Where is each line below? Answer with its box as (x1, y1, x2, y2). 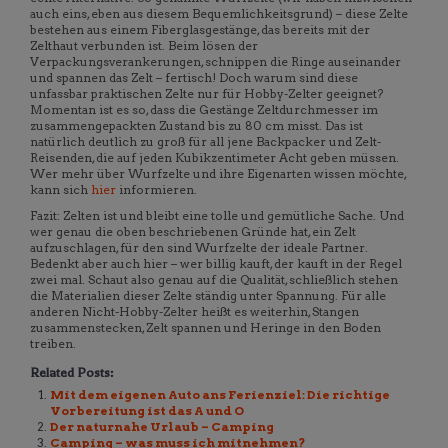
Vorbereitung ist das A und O (50, 403, 244, 419)
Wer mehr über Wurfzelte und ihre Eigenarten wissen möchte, (30, 166, 406, 182)
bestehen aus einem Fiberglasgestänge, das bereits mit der (30, 22, 370, 38)
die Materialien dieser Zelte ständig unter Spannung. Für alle (30, 288, 386, 304)
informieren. (119, 182, 197, 198)
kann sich (30, 182, 91, 198)
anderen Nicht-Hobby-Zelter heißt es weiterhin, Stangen (30, 304, 359, 320)
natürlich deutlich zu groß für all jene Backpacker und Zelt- (30, 134, 381, 150)
